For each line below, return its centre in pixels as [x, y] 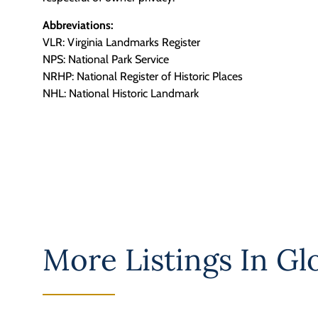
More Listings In [159, 260]
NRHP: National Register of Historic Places [143, 76]
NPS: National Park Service [106, 59]
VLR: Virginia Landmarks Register [121, 42]
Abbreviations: [78, 25]
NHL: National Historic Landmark [121, 93]
